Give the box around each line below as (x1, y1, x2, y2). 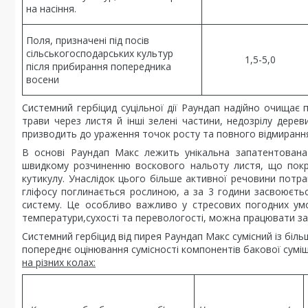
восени (26, 73, 59, 86)
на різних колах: (22, 256, 96, 269)
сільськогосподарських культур (26, 47, 173, 60)
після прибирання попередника (26, 60, 171, 73)
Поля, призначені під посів (26, 34, 149, 47)
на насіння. (26, 2, 76, 15)
